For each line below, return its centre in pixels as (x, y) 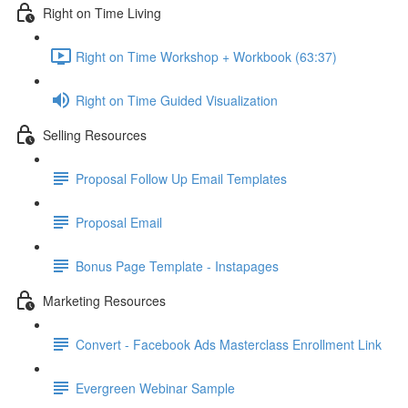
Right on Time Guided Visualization (177, 100)
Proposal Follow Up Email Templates (181, 178)
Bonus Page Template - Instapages (177, 265)
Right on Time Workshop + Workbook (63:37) (206, 56)
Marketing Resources (104, 300)
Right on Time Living (102, 12)
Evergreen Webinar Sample (155, 388)
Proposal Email (119, 222)
